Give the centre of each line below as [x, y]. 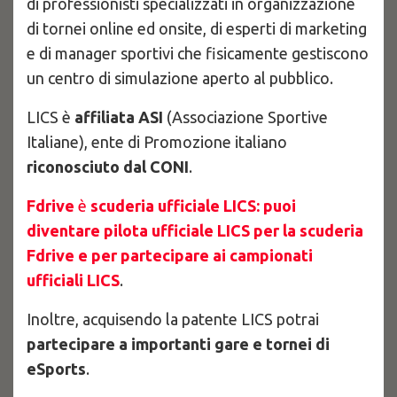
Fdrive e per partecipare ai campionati [170, 255]
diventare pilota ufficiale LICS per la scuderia [195, 230]
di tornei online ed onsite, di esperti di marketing [197, 28]
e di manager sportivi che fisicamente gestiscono [198, 53]
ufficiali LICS [73, 280]
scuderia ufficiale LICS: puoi [193, 206]
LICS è [51, 117]
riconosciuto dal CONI [108, 167]
